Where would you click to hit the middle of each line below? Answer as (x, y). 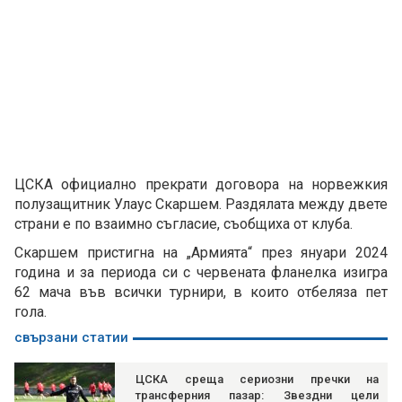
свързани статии (71, 338)
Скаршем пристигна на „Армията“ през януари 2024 (201, 253)
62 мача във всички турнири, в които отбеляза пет (201, 293)
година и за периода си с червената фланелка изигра (201, 273)
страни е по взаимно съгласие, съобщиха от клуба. (184, 224)
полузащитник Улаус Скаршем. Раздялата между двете (201, 205)
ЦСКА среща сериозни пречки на (257, 380)
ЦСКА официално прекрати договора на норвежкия (201, 185)
